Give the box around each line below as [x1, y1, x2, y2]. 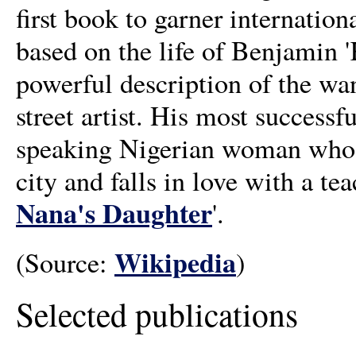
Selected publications [16, 292, 298, 337]
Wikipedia [114, 242, 236, 282]
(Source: [16, 244, 114, 281]
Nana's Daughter [16, 193, 212, 233]
